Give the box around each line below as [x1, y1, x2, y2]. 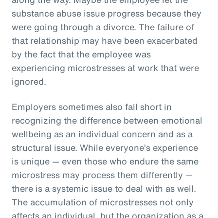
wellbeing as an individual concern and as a [12, 127, 193, 141]
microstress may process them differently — [12, 168, 193, 182]
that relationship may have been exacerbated [12, 34, 198, 47]
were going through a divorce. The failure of [12, 20, 194, 34]
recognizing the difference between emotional [12, 114, 202, 127]
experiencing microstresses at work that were [12, 61, 199, 74]
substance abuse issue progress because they [12, 7, 201, 20]
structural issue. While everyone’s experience [12, 141, 198, 154]
